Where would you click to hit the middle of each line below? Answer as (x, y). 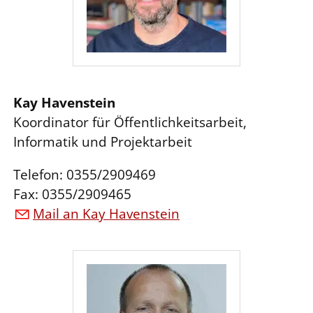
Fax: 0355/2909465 (72, 194)
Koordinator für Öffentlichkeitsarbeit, (130, 122)
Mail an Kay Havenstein (106, 214)
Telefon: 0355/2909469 (85, 174)
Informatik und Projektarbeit (103, 141)
